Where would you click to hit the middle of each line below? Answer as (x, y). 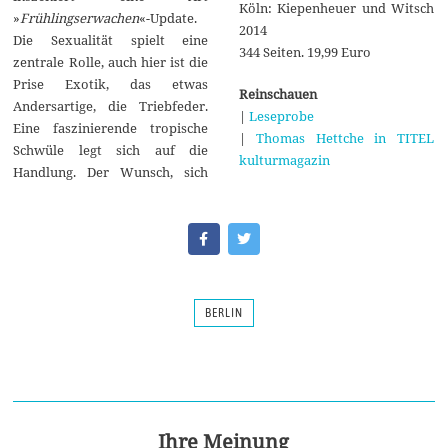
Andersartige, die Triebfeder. (111, 105)
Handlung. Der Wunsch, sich (111, 171)
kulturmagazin (284, 159)
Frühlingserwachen (80, 17)
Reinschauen (277, 93)
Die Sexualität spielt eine (111, 39)
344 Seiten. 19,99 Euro (304, 51)
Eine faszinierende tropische (111, 127)
